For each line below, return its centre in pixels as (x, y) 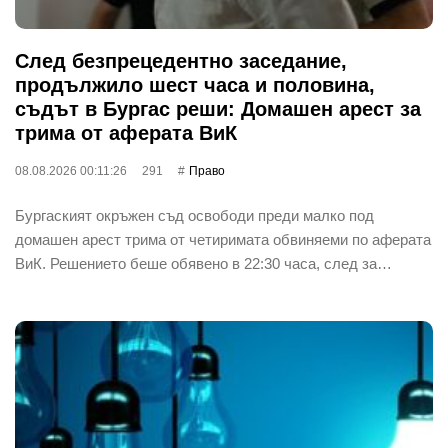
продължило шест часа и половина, (195, 84)
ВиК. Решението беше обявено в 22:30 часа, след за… (203, 263)
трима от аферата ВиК (126, 132)
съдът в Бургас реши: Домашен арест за (218, 108)
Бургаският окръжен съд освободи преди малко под (194, 215)
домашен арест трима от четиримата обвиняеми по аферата (223, 239)
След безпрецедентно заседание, (181, 60)
